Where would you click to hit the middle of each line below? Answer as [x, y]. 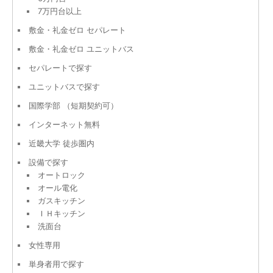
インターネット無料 [64, 124]
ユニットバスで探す [64, 86]
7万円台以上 [60, 11]
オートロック [62, 175]
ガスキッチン [62, 200]
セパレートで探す [60, 67]
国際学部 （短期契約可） [73, 105]
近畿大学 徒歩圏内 [62, 143]
